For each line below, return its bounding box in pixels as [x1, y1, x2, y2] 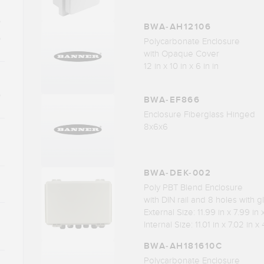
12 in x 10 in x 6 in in [143, 61, 219, 72]
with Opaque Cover [143, 48, 219, 60]
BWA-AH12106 [143, 21, 212, 33]
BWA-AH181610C [143, 240, 223, 252]
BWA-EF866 [143, 94, 200, 106]
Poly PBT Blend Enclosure [143, 182, 243, 193]
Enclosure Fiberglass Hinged [143, 109, 255, 120]
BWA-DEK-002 [143, 167, 212, 179]
